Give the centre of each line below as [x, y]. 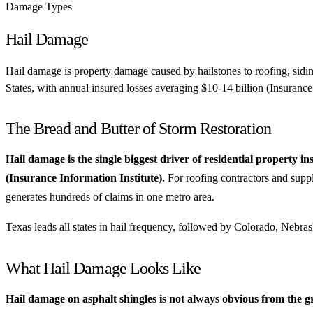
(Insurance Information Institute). [85, 178]
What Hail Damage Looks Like [103, 269]
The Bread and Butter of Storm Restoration [138, 129]
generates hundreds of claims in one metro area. [110, 197]
